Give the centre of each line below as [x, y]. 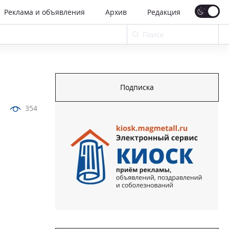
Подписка [137, 87]
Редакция [164, 12]
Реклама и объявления [44, 12]
